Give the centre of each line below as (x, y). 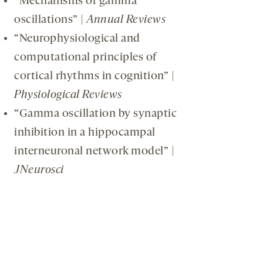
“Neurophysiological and (77, 39)
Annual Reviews (126, 20)
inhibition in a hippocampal (85, 133)
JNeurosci (39, 171)
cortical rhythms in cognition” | (94, 77)
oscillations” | (50, 20)
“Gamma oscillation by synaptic (95, 114)
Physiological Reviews (68, 95)
